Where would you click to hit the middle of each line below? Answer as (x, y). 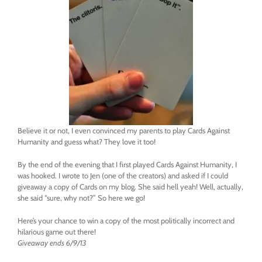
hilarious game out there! (57, 232)
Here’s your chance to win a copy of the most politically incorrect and (126, 221)
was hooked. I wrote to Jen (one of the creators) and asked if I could (123, 176)
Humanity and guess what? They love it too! (87, 142)
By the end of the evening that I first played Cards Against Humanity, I (127, 165)
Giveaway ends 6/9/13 (52, 243)
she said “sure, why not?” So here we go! (81, 198)
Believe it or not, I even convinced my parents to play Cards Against (124, 131)
